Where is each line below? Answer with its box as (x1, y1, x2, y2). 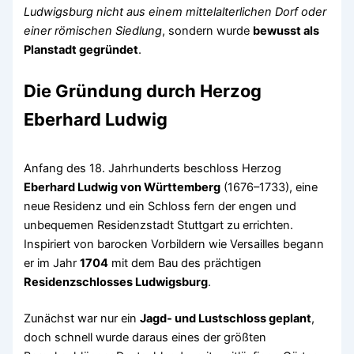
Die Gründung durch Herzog (24, 80, 262, 101)
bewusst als (253, 23, 320, 38)
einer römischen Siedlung (24, 23, 163, 38)
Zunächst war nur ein (24, 311, 141, 326)
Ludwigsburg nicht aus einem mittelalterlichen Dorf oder (24, 4, 327, 19)
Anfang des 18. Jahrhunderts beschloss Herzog (24, 161, 282, 176)
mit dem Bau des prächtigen (108, 256, 262, 271)
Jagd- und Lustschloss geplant (140, 311, 312, 326)
